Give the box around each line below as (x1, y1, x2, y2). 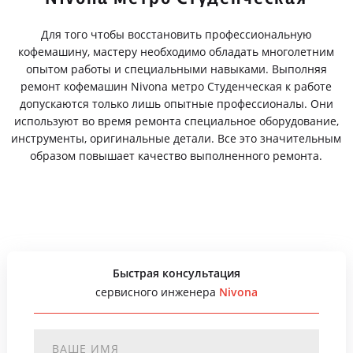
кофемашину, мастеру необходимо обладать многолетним (18, 44, 335, 59)
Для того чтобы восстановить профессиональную (40, 27, 312, 42)
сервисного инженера (95, 284, 219, 299)
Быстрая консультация (112, 266, 240, 281)
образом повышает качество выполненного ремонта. (30, 148, 323, 163)
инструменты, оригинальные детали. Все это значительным (11, 131, 342, 146)
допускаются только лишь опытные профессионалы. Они (19, 96, 333, 111)
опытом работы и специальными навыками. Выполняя (25, 61, 327, 76)
